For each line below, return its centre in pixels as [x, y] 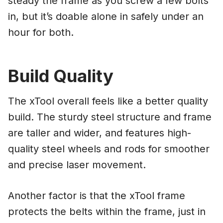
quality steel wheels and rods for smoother [109, 149]
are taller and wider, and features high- [100, 133]
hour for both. [41, 32]
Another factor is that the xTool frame [97, 196]
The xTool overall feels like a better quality [108, 101]
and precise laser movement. [77, 165]
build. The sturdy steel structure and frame [110, 117]
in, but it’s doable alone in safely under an [106, 16]
